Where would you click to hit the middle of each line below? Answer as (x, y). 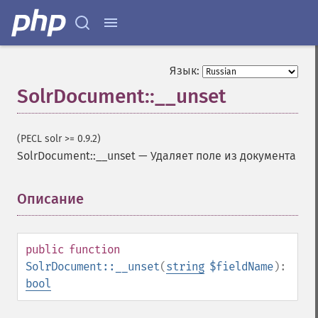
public (45, 250)
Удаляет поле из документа (223, 156)
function (94, 250)
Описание (50, 199)
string (185, 267)
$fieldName (241, 267)
